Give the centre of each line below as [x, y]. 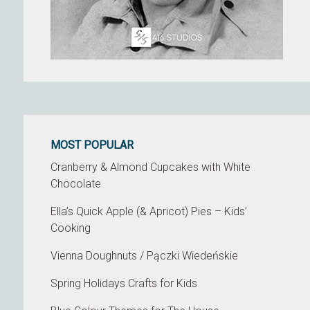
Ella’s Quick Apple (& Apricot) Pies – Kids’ [149, 211]
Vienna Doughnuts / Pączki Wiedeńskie [145, 256]
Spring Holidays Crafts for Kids [124, 283]
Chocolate [76, 184]
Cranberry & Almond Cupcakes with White [151, 167]
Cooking [71, 228]
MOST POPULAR [92, 145]
